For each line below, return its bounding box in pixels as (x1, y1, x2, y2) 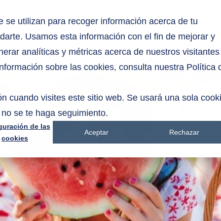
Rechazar (169, 128, 199, 137)
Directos (130, 17, 162, 26)
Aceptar (84, 128, 109, 137)
